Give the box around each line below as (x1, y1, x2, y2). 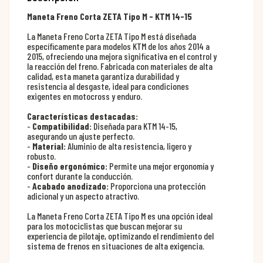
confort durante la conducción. (27, 170, 133, 182)
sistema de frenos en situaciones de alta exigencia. (27, 240, 204, 252)
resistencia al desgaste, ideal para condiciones (27, 80, 189, 92)
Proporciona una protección (109, 180, 205, 192)
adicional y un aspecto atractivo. (27, 190, 139, 202)
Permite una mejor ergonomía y (107, 160, 214, 172)
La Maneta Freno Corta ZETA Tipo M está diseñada (27, 31, 196, 42)
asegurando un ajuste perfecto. (27, 130, 134, 142)
